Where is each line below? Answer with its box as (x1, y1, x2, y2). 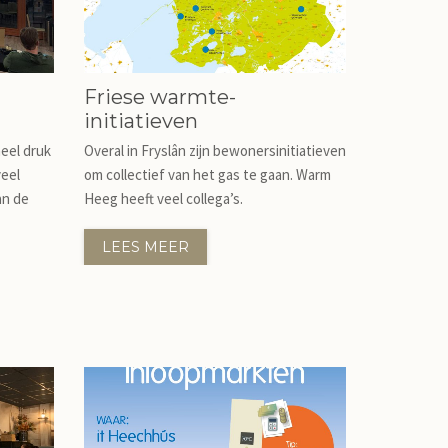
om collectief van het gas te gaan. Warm (83, 165, 331, 184)
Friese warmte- (83, 85, 236, 109)
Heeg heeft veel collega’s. (83, 189, 243, 208)
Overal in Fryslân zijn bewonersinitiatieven (83, 141, 346, 160)
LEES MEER (101, 238, 189, 256)
